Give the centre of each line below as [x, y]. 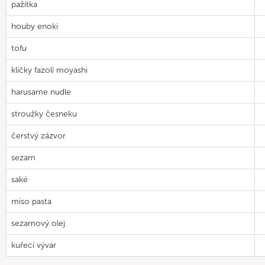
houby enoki [35, 26]
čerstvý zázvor [38, 136]
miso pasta [31, 201]
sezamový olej [38, 223]
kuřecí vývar [34, 245]
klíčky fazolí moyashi [49, 70]
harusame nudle [41, 92]
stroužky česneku [44, 114]
